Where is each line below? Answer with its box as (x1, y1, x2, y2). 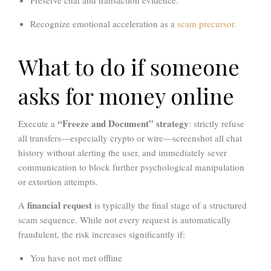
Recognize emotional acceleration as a (30, 18, 177, 30)
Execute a (18, 117, 57, 130)
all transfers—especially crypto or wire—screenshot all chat (18, 132, 242, 145)
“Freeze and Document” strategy (57, 117, 189, 131)
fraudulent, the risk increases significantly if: (18, 228, 185, 241)
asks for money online (18, 81, 234, 111)
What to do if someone (18, 52, 240, 82)
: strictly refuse (189, 117, 244, 130)
